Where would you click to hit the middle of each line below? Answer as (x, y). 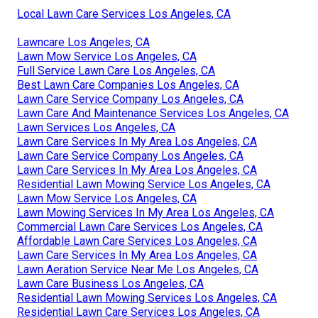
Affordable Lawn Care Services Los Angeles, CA (137, 241)
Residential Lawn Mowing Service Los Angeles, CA (144, 184)
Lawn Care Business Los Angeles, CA (110, 283)
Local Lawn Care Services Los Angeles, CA (124, 13)
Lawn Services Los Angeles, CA (96, 127)
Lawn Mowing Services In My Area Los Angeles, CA (146, 212)
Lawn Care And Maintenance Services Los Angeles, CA (153, 113)
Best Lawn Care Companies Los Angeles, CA (128, 84)
